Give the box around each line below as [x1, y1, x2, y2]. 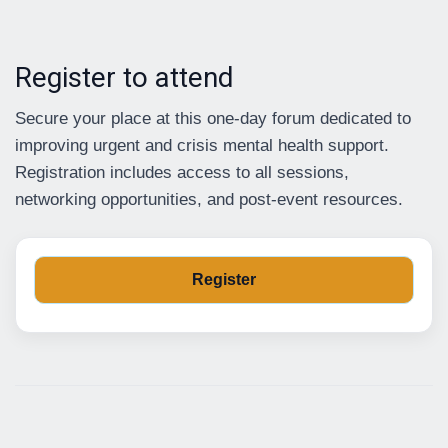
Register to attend [15, 61, 233, 95]
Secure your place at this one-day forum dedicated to [15, 109, 411, 129]
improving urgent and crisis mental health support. [15, 136, 389, 156]
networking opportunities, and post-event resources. [15, 190, 403, 210]
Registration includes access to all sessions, [15, 163, 349, 183]
